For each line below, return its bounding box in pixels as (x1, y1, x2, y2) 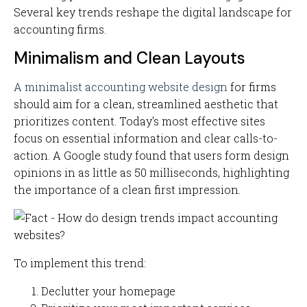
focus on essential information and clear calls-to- (14, 131, 278, 145)
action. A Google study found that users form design (14, 148, 289, 162)
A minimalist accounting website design (14, 79, 228, 94)
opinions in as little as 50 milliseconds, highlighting (14, 165, 289, 180)
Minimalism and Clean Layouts (14, 47, 245, 69)
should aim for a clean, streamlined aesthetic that (14, 97, 278, 111)
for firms (228, 79, 276, 94)
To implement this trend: (14, 256, 146, 270)
